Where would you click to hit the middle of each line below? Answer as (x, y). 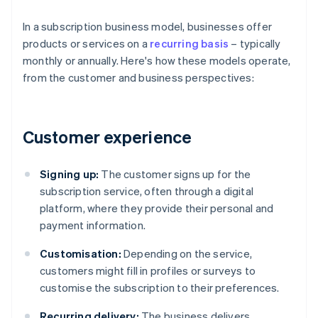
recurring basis (190, 44)
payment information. (93, 225)
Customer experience (107, 137)
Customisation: (81, 254)
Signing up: (70, 174)
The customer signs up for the (175, 174)
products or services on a (87, 44)
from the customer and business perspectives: (138, 78)
